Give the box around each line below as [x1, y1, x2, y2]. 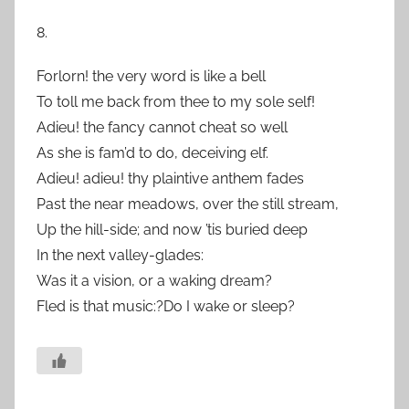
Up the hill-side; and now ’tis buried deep [37, 221, 308, 238]
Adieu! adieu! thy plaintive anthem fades [37, 170, 304, 187]
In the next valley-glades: [37, 246, 204, 264]
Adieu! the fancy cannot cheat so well [37, 119, 288, 136]
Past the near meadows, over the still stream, [37, 195, 339, 213]
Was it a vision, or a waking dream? [37, 272, 272, 289]
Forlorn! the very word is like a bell [37, 68, 266, 85]
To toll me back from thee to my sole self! [37, 93, 315, 110]
